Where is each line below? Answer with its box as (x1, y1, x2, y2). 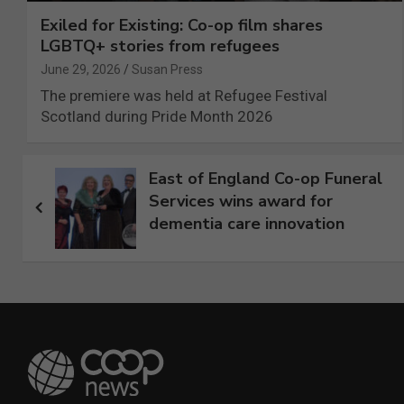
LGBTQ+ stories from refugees (41, 34, 280, 57)
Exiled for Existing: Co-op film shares (41, 14, 323, 36)
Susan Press (132, 61, 203, 77)
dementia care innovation (148, 212, 344, 234)
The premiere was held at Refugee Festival (41, 86, 327, 105)
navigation (22, 191, 156, 226)
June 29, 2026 (41, 61, 121, 77)
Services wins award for (148, 189, 333, 212)
